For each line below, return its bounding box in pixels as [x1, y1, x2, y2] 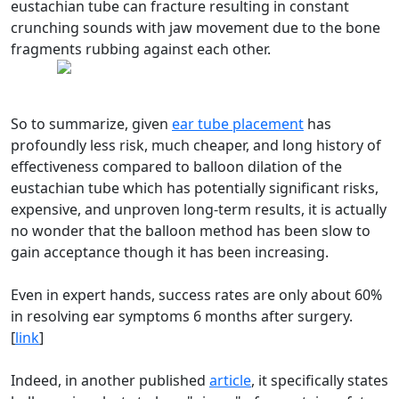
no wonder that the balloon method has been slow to [11, 220, 370, 240]
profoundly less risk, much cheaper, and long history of [11, 134, 381, 155]
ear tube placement [172, 113, 304, 134]
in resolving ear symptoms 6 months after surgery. [11, 305, 353, 326]
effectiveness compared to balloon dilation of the [11, 156, 342, 176]
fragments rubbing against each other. [11, 38, 271, 59]
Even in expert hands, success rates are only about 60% [11, 284, 382, 305]
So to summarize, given [11, 113, 172, 134]
